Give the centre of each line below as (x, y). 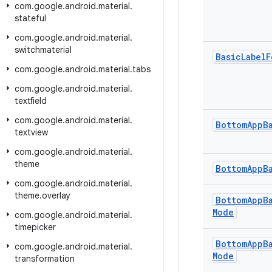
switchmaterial (43, 50)
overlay (56, 195)
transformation (45, 259)
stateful (30, 18)
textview (31, 132)
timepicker (35, 227)
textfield (31, 101)
